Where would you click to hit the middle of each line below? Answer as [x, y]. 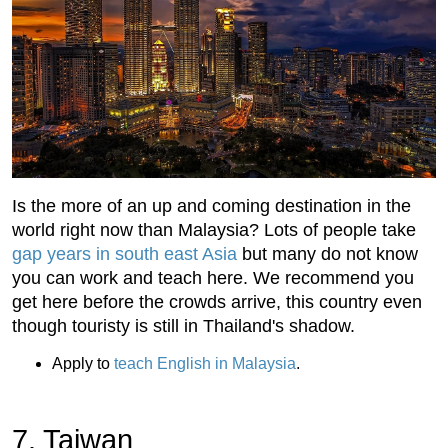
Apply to [83, 364]
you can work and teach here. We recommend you [213, 278]
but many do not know [327, 254]
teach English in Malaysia [205, 364]
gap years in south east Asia [124, 254]
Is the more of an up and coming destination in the [211, 206]
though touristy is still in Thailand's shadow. [183, 326]
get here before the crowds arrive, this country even [217, 302]
